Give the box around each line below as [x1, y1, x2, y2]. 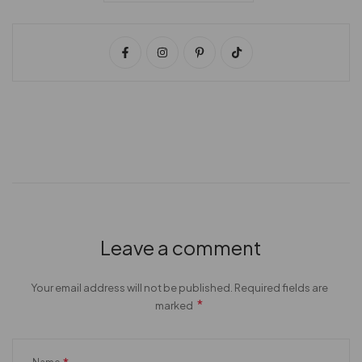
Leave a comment [100, 235, 262, 260]
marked [155, 299, 195, 313]
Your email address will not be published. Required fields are [30, 281, 328, 295]
